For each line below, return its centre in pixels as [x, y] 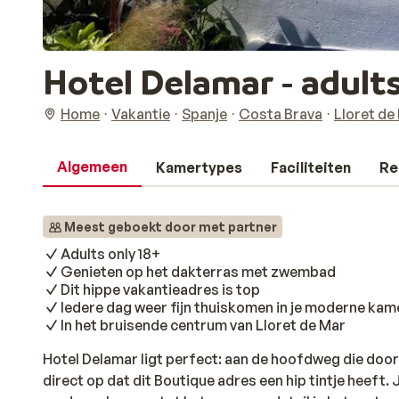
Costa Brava [281, 114]
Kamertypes [199, 167]
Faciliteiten [311, 167]
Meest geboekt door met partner [171, 227]
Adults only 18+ [110, 254]
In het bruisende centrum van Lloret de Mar [203, 325]
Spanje [204, 114]
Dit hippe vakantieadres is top [160, 289]
